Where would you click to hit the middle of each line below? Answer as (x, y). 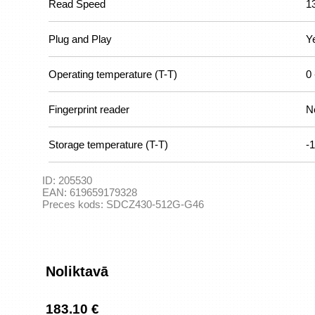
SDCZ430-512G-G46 (155, 204)
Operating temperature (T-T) (113, 74)
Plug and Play (80, 39)
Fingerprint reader (89, 109)
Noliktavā (77, 271)
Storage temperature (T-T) (108, 144)
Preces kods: (74, 204)
